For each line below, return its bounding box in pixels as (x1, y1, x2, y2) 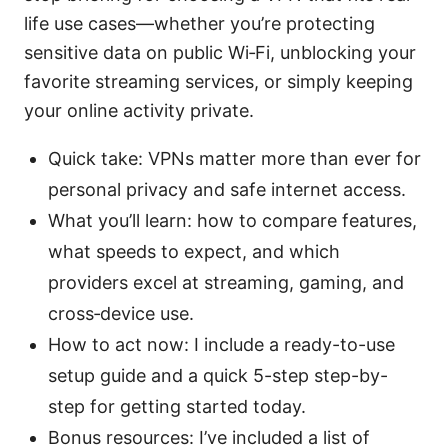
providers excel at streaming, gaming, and (48, 272, 404, 294)
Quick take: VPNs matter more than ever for (48, 148, 421, 170)
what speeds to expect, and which (48, 241, 340, 263)
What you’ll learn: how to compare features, (48, 210, 417, 232)
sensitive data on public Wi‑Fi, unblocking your (24, 42, 416, 64)
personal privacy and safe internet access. (48, 179, 406, 201)
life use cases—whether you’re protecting (24, 13, 375, 35)
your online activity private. (24, 100, 254, 122)
